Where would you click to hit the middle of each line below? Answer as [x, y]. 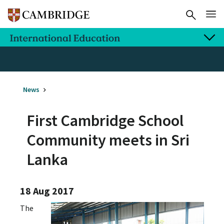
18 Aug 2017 [47, 191]
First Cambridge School [105, 120]
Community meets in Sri [108, 140]
